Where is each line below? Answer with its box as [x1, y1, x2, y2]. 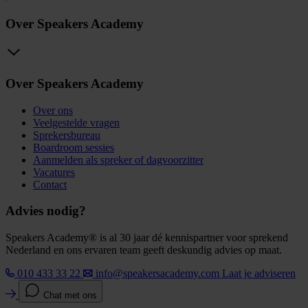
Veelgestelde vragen [33, 116, 120, 129]
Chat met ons [43, 290, 97, 301]
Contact [33, 178, 67, 190]
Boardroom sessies [33, 141, 114, 153]
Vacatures [33, 166, 75, 178]
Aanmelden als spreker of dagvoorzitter [33, 153, 203, 166]
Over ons [33, 104, 73, 116]
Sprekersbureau [33, 129, 100, 141]
